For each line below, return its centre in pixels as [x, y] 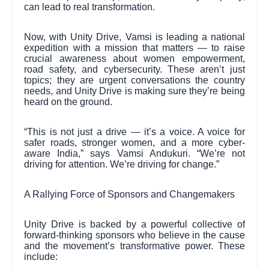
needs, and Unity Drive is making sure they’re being [134, 91]
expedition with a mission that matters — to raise [134, 47]
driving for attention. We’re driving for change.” [122, 164]
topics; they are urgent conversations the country [134, 80]
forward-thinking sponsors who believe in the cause [134, 235]
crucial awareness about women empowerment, [134, 58]
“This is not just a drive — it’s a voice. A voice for [134, 131]
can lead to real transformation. [90, 7]
